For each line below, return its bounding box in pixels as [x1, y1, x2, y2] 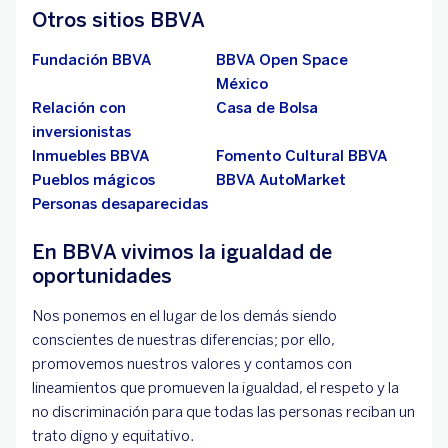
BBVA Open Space [216, 51, 348, 70]
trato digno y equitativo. [32, 427, 194, 446]
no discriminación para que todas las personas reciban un [32, 403, 415, 422]
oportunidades [32, 264, 172, 289]
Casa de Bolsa [216, 99, 318, 118]
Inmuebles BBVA [32, 147, 149, 166]
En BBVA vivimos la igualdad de [32, 240, 332, 265]
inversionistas [32, 123, 131, 142]
